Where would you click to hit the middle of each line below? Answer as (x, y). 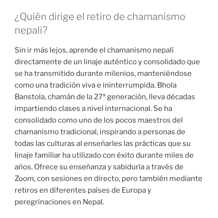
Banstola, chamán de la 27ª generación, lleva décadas (105, 97)
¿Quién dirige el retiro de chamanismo (100, 16)
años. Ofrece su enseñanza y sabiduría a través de (99, 167)
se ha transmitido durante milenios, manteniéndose (103, 73)
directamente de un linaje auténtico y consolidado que (107, 62)
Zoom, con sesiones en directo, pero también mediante (109, 178)
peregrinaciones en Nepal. (59, 202)
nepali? (31, 30)
